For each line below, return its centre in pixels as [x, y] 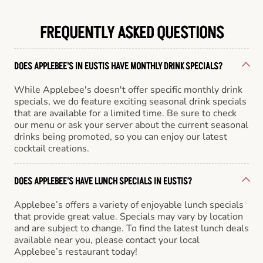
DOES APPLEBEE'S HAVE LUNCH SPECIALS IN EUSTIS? [103, 181]
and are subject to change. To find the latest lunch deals [131, 228]
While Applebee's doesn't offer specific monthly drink [128, 90]
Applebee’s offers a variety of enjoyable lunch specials [129, 205]
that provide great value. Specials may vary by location [129, 216]
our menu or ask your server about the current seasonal [131, 125]
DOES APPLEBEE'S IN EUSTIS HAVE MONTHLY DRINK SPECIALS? [118, 66]
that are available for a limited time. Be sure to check [125, 113]
